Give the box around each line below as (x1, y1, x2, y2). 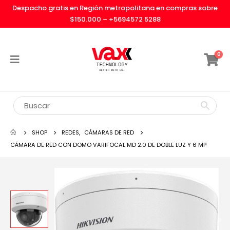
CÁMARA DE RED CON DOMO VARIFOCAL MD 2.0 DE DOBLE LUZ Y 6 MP (10, 141, 206, 149)
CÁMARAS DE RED (84, 128, 134, 137)
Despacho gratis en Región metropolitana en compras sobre (12, 3, 218, 13)
